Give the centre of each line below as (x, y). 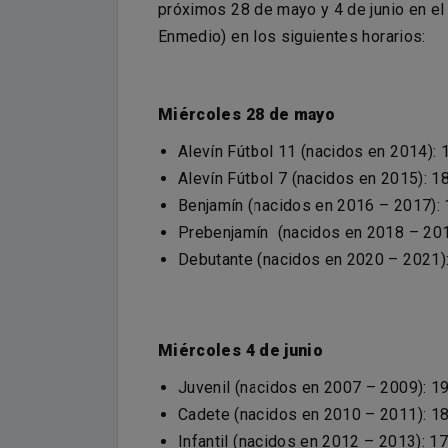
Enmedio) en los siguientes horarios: (292, 37)
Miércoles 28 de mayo (246, 115)
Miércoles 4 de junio (243, 351)
